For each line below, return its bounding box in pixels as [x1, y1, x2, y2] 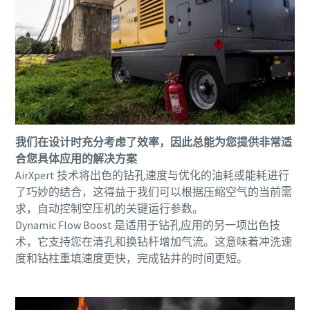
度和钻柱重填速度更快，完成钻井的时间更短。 [15, 251, 248, 266]
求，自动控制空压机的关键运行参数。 [15, 201, 203, 216]
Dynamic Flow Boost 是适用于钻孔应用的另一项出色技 [15, 218, 280, 232]
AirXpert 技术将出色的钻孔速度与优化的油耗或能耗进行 [15, 168, 289, 183]
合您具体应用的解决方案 [15, 152, 137, 166]
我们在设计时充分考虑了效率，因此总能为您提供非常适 [15, 135, 292, 149]
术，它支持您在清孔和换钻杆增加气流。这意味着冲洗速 [15, 235, 292, 249]
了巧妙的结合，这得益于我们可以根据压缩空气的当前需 [15, 185, 292, 199]
